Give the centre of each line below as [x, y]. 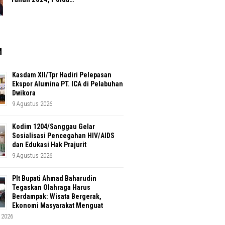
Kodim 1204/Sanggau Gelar [53, 127]
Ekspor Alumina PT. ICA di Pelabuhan [68, 84]
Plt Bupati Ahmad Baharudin [54, 179]
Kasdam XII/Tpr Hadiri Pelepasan [62, 75]
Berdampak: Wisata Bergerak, [57, 197]
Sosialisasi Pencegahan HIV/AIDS [63, 136]
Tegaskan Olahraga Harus [51, 188]
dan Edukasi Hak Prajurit [49, 145]
